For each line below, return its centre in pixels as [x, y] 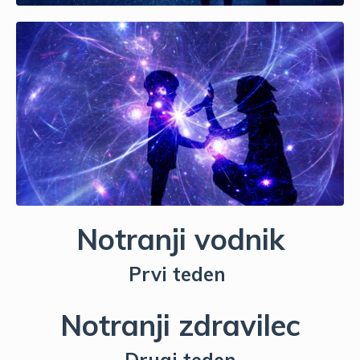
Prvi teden [180, 274]
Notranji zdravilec [180, 325]
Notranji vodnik [180, 239]
